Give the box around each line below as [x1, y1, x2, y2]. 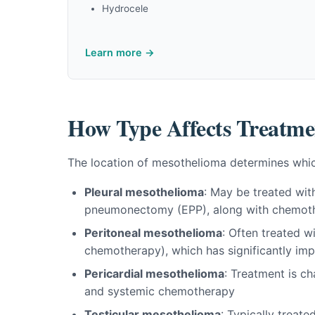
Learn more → [85, 46, 155, 58]
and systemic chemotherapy [84, 284, 235, 298]
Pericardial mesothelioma [84, 266, 224, 281]
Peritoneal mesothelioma [84, 226, 222, 240]
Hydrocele [102, 3, 148, 14]
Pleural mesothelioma [84, 185, 204, 199]
